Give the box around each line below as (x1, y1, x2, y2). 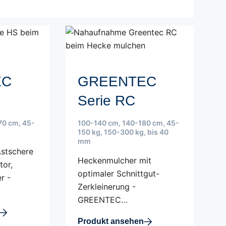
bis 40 (147, 128, 168, 136)
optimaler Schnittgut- (77, 168, 159, 179)
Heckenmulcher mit (77, 155, 151, 165)
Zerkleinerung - (77, 182, 136, 192)
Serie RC (77, 93, 135, 108)
